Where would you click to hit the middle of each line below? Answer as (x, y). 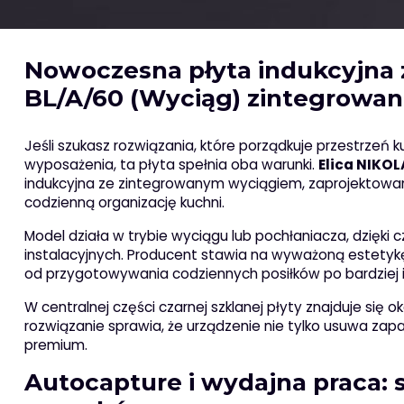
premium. (55, 344)
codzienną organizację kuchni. (124, 202)
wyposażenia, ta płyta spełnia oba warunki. (171, 164)
